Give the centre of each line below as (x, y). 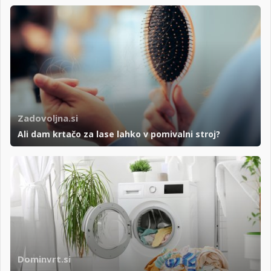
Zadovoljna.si (48, 118)
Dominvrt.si (44, 259)
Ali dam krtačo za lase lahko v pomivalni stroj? (119, 134)
